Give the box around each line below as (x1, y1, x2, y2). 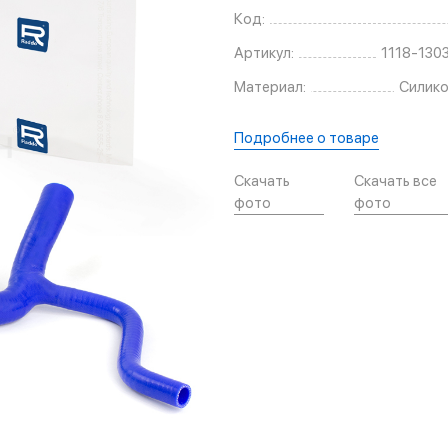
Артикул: (234, 44, 294, 63)
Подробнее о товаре (234, 129, 379, 148)
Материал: (234, 78, 306, 97)
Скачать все (354, 172, 438, 191)
